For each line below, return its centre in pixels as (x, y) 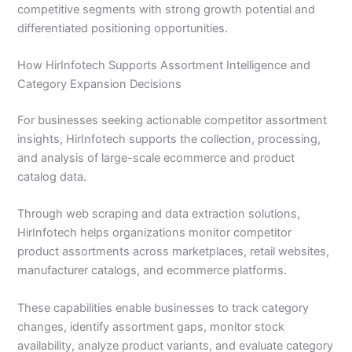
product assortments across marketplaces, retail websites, (174, 252)
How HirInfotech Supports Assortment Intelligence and (164, 66)
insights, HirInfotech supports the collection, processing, (169, 139)
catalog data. (52, 177)
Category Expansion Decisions (100, 84)
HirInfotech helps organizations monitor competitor (155, 233)
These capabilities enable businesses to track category (163, 308)
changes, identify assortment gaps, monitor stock (151, 326)
